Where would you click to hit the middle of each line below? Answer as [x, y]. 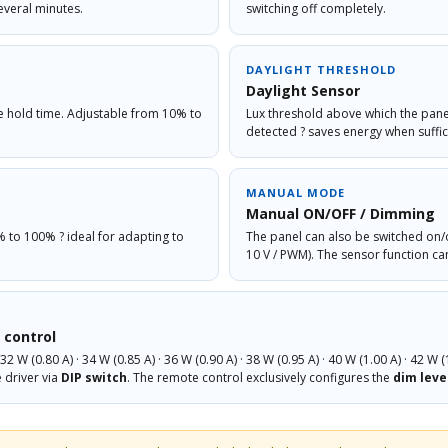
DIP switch [94, 377]
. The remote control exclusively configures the [260, 377]
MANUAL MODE [295, 192]
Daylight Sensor [303, 90]
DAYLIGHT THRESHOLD [321, 69]
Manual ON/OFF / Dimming [340, 213]
